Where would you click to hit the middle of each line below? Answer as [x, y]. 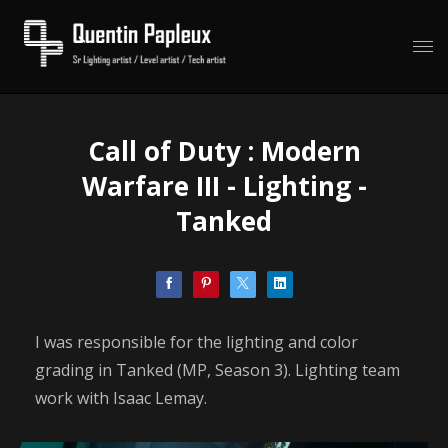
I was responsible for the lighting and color [196, 342]
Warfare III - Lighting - [224, 186]
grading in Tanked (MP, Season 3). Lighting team [217, 370]
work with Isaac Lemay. [121, 398]
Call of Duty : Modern [224, 151]
